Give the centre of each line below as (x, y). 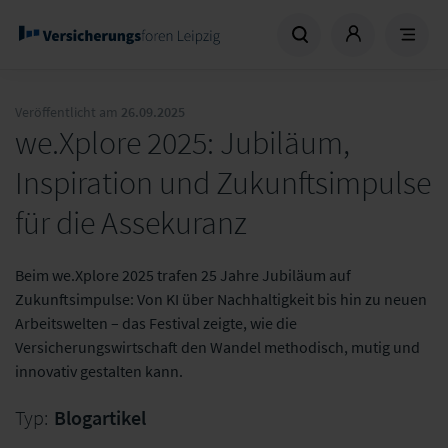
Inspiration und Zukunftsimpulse (223, 183)
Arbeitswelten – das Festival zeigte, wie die (156, 323)
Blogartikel (100, 417)
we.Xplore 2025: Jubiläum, (182, 143)
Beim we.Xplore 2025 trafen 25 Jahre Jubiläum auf (183, 275)
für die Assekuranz (131, 223)
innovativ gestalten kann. (99, 371)
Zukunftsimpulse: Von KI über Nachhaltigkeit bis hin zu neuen (221, 299)
